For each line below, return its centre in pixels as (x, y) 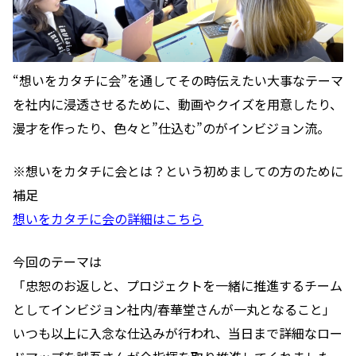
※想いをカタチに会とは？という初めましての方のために (178, 171)
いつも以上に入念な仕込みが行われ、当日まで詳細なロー (178, 333)
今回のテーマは (57, 262)
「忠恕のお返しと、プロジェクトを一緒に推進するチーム (178, 286)
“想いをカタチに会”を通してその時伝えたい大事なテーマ (178, 81)
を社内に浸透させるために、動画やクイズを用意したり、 (178, 104)
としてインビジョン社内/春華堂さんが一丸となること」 (174, 310)
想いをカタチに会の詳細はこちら (108, 219)
